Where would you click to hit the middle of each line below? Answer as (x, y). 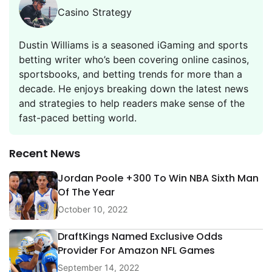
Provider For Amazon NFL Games (136, 251)
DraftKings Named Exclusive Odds (140, 237)
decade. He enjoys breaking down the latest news (134, 88)
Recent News (45, 153)
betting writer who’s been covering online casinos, (134, 59)
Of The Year (86, 192)
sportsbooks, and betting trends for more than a (131, 74)
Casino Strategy (95, 12)
